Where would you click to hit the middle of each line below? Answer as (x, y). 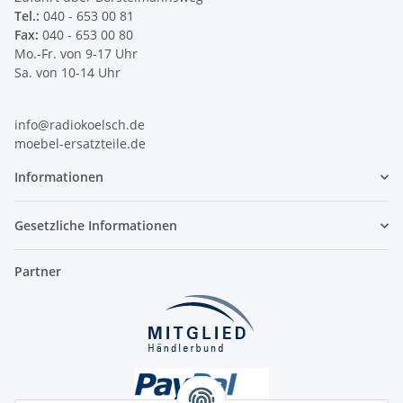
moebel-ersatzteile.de (80, 144)
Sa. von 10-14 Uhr (67, 73)
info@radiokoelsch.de (80, 125)
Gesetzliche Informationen (96, 226)
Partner (38, 272)
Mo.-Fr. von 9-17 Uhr (76, 54)
